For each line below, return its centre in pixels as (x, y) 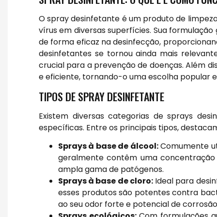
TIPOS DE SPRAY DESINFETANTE (101, 96)
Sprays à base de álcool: (108, 146)
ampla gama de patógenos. (111, 170)
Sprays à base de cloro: (106, 181)
